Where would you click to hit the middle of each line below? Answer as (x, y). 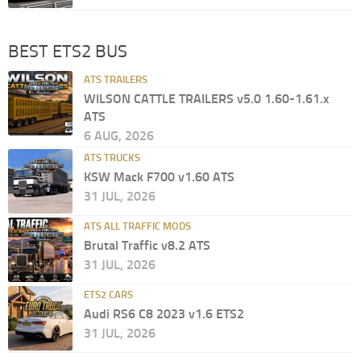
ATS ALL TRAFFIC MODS (137, 226)
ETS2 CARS (108, 294)
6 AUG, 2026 (119, 135)
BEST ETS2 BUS (68, 51)
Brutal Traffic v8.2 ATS (147, 245)
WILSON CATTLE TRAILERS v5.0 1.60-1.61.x (206, 98)
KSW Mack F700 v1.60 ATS (159, 176)
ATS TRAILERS (116, 79)
